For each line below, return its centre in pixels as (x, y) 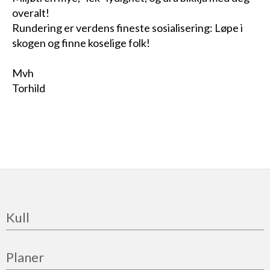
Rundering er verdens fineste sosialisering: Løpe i (127, 28)
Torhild (29, 88)
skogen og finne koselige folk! (81, 43)
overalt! (31, 13)
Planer (25, 257)
